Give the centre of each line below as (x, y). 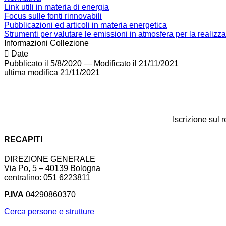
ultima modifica (31, 73)
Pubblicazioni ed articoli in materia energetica (86, 25)
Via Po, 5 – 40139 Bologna (52, 168)
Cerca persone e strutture (49, 211)
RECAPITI (23, 139)
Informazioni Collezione (46, 43)
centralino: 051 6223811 (47, 177)
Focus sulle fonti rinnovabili (53, 16)
